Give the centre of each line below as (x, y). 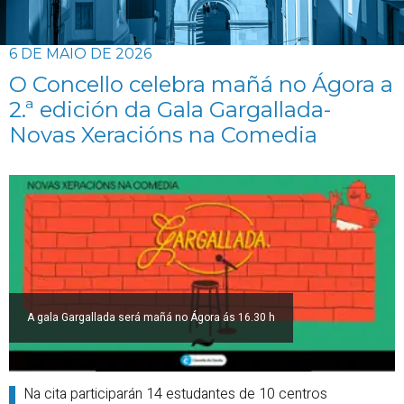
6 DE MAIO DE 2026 (80, 54)
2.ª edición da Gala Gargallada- (170, 110)
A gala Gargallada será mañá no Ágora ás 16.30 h (151, 317)
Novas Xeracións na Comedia (163, 135)
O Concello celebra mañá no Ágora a (201, 84)
